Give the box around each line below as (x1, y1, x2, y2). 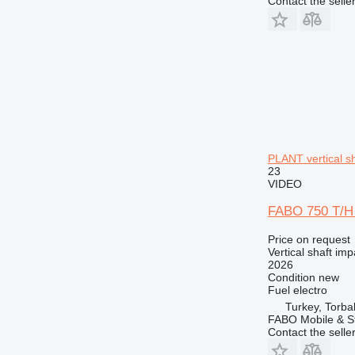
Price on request (267, 232, 350, 246)
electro (292, 283, 327, 296)
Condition (267, 270, 315, 284)
